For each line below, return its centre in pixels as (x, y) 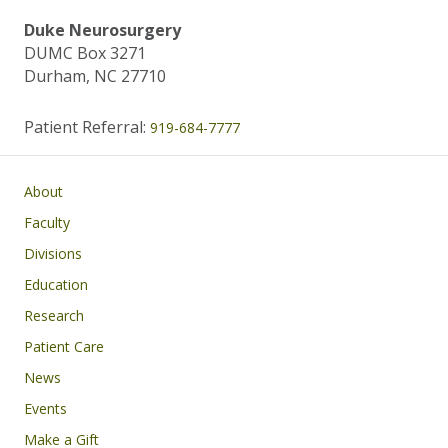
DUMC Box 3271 (85, 52)
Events (45, 408)
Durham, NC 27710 (95, 75)
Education (56, 284)
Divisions (53, 253)
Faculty (47, 222)
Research (54, 315)
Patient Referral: (87, 126)
